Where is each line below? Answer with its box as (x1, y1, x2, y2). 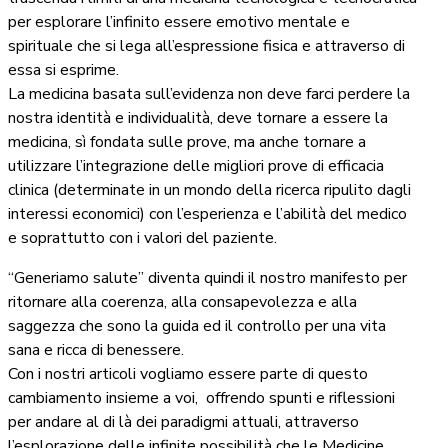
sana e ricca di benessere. (8, 339, 184, 362)
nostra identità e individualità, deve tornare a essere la (8, 107, 388, 130)
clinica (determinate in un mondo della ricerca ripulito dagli (8, 179, 411, 202)
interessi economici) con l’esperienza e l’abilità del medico (8, 203, 407, 226)
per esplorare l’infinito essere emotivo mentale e (8, 11, 350, 34)
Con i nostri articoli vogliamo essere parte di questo (8, 363, 368, 386)
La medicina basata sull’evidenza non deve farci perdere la (8, 83, 410, 106)
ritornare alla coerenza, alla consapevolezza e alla (8, 291, 357, 314)
